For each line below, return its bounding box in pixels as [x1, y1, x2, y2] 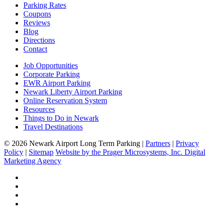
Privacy [176, 139, 199, 147]
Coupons [23, 9, 51, 18]
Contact [23, 44, 47, 53]
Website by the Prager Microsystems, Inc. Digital [55, 147, 205, 156]
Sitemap [29, 147, 54, 156]
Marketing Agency [4, 156, 61, 165]
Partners [145, 139, 170, 147]
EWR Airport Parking [23, 78, 91, 87]
